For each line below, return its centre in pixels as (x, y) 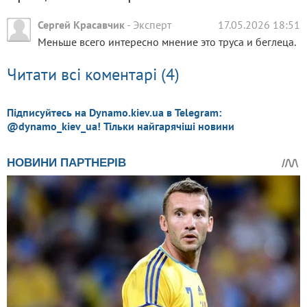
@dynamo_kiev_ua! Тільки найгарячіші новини (121, 126)
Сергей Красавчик (81, 25)
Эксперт (152, 25)
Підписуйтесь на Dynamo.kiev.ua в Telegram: (114, 113)
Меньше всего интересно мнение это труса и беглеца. (167, 42)
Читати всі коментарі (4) (93, 75)
